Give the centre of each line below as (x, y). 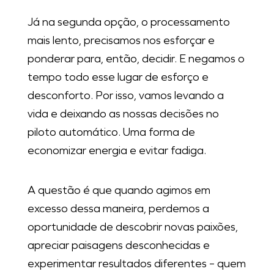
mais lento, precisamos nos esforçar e (121, 41)
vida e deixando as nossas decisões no (123, 114)
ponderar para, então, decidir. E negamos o (136, 59)
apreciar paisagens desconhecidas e (118, 246)
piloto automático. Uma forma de (111, 132)
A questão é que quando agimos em (119, 191)
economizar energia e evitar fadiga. (117, 151)
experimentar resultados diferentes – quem (136, 264)
